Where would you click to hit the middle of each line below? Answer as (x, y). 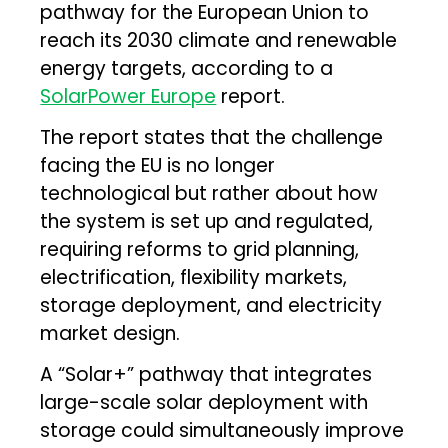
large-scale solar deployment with (204, 402)
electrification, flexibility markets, (194, 277)
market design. (110, 333)
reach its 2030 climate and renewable (219, 40)
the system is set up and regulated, (207, 221)
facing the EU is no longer (158, 165)
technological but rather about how (209, 193)
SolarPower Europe (128, 96)
